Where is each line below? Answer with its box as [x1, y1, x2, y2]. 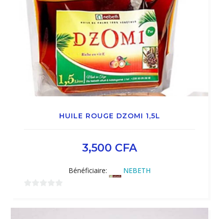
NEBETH [123, 166, 151, 175]
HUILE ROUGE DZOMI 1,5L [59, 111, 160, 121]
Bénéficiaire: [68, 166, 109, 175]
